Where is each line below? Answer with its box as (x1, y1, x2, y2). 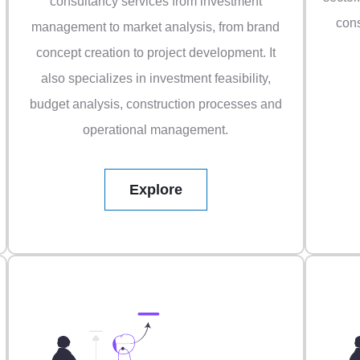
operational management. (83, 123, 229, 137)
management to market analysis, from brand (31, 20, 280, 35)
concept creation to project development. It (35, 46, 276, 60)
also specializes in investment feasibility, (40, 72, 271, 86)
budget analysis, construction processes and (29, 97, 282, 112)
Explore (129, 182, 182, 198)
